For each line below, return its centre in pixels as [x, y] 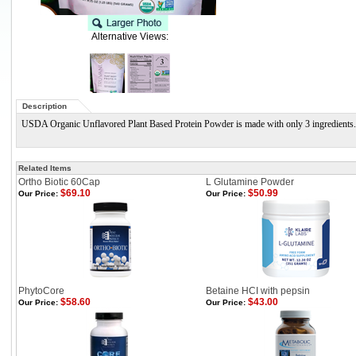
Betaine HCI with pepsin [258, 291]
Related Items [45, 168]
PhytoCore [41, 291]
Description [44, 106]
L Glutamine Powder [250, 182]
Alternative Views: [130, 37]
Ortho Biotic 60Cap [59, 182]
